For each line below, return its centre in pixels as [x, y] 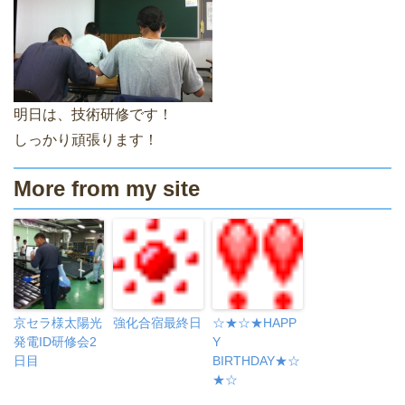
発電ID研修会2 [55, 342]
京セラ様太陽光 [58, 323]
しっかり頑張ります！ [86, 140]
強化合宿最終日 [157, 323]
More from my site [107, 189]
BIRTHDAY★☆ [256, 361]
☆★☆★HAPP [254, 323]
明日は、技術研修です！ [93, 115]
